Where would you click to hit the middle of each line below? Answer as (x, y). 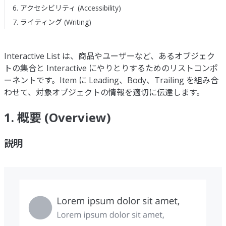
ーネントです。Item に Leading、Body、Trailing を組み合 (111, 80)
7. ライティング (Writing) (52, 22)
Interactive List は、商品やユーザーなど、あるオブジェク (109, 56)
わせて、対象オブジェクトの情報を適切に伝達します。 (104, 93)
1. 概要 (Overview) (58, 118)
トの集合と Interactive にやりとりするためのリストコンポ (111, 68)
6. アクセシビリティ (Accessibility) (67, 8)
